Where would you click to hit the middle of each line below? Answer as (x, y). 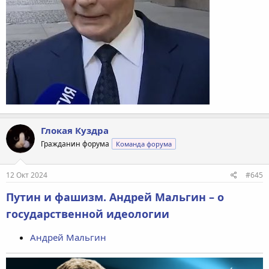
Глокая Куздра (75, 131)
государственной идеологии (88, 213)
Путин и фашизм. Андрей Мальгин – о (115, 197)
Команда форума (144, 144)
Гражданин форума (75, 144)
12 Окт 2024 (27, 175)
